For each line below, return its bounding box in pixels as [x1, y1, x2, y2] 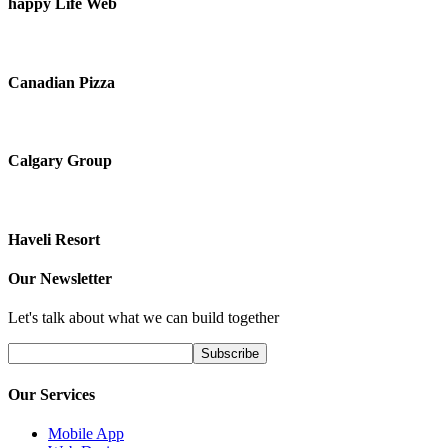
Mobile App [48, 424, 124, 442]
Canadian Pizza [8, 73, 115, 91]
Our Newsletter [8, 269, 112, 287]
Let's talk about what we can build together [8, 309, 279, 327]
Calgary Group [8, 152, 112, 170]
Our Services [8, 385, 95, 403]
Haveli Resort [8, 230, 100, 248]
